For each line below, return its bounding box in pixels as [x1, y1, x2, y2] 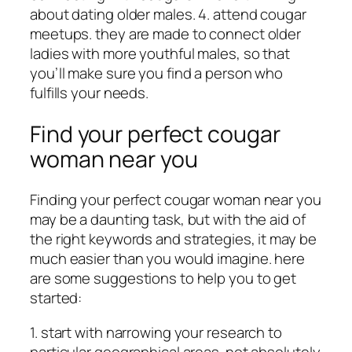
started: [30, 288, 82, 309]
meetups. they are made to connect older [30, 23, 302, 44]
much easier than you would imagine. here [30, 248, 305, 269]
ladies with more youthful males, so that [30, 42, 290, 64]
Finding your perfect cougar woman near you [30, 189, 321, 211]
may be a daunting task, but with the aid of [30, 209, 306, 230]
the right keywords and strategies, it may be [30, 229, 317, 250]
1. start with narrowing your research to [30, 321, 282, 343]
